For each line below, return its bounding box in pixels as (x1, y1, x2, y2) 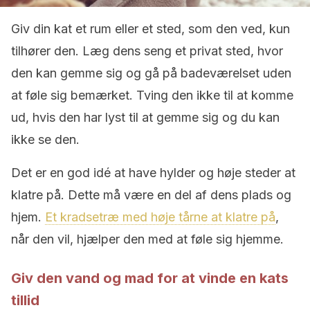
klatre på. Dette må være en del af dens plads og (11, 188, 291, 202)
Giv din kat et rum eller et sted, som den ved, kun (11, 21, 290, 36)
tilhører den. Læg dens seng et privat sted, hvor (11, 44, 283, 58)
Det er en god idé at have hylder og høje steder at (11, 165, 295, 180)
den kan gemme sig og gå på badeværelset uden (11, 66, 291, 80)
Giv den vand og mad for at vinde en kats (11, 270, 289, 286)
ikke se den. (11, 132, 80, 147)
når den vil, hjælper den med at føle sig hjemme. (11, 232, 284, 246)
